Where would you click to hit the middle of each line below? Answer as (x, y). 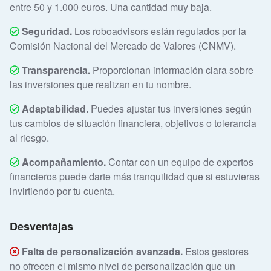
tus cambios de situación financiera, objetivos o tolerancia (133, 123)
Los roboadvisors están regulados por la (160, 31)
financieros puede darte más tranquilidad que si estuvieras (135, 177)
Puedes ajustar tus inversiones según (171, 109)
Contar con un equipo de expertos (180, 162)
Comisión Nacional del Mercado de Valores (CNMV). (123, 46)
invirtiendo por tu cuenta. (62, 191)
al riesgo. (29, 138)
